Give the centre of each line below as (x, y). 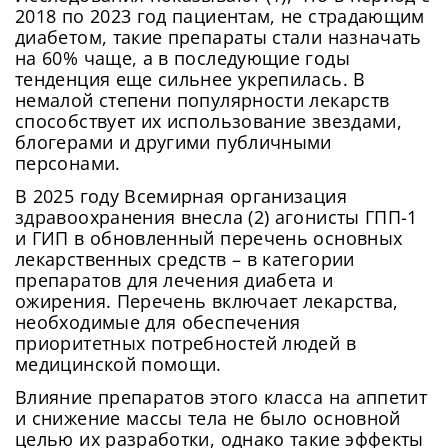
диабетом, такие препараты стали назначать (218, 37)
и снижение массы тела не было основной (208, 418)
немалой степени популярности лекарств (202, 100)
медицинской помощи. (118, 364)
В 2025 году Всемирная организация (181, 196)
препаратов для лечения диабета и (174, 280)
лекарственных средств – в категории (185, 259)
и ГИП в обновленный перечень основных (209, 238)
